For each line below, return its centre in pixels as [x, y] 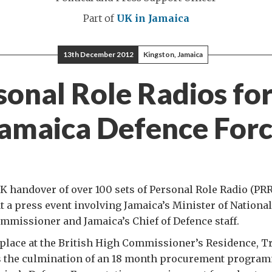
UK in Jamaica [153, 18]
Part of [100, 18]
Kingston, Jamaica [173, 54]
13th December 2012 [98, 54]
